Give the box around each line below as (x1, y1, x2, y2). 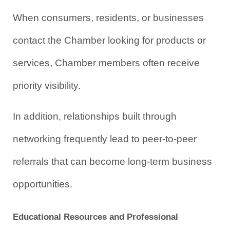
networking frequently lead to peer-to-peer (13, 133, 197, 144)
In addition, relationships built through (13, 110, 177, 122)
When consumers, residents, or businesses (13, 12, 204, 23)
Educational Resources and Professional (13, 211, 178, 222)
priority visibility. (13, 80, 81, 91)
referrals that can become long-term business (13, 156, 212, 167)
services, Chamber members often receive (13, 57, 200, 68)
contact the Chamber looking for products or (13, 34, 206, 46)
